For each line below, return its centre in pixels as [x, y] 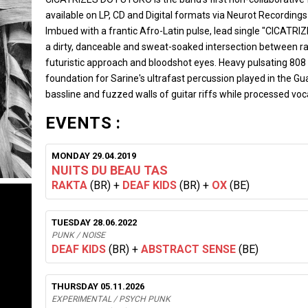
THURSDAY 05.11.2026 [98, 286]
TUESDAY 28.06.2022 [94, 222]
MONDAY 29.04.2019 [94, 156]
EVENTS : [83, 123]
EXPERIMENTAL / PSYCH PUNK [111, 299]
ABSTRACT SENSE [188, 249]
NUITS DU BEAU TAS [110, 170]
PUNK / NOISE [78, 235]
